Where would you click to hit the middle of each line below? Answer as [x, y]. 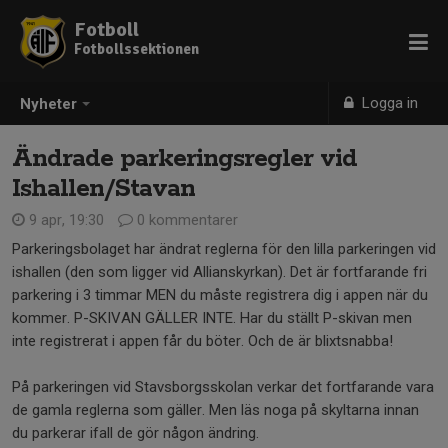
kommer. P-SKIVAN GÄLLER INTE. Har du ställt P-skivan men [212, 318]
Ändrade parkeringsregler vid [184, 159]
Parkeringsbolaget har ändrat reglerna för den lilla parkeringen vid [224, 249]
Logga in [388, 103]
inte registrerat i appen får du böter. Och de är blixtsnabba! [202, 341]
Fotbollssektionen [136, 49]
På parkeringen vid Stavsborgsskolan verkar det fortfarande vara [223, 387]
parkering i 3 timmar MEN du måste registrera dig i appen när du [220, 295]
